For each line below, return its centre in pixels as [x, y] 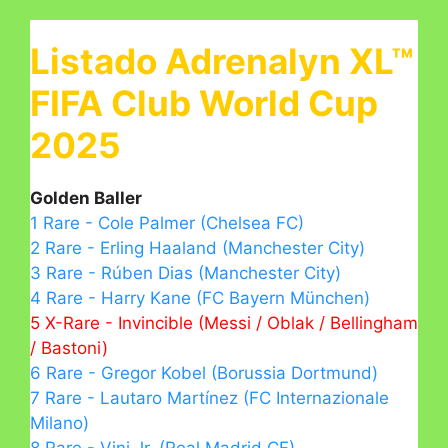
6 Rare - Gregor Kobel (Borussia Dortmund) [204, 372]
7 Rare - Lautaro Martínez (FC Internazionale [209, 397]
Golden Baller [86, 197]
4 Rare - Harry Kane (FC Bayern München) [200, 297]
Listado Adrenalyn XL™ [221, 60]
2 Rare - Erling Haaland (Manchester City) [197, 247]
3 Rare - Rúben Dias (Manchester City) [185, 272]
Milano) [59, 422]
